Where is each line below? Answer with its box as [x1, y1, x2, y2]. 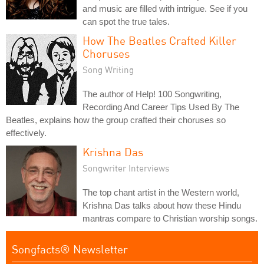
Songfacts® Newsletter [12, 242, 128, 256]
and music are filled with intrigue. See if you [82, 4, 247, 14]
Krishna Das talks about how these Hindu [82, 200, 241, 210]
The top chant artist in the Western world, [82, 187, 239, 197]
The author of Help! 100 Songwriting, [82, 89, 222, 99]
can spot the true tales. [82, 16, 170, 27]
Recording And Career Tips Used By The [82, 102, 239, 112]
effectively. [6, 128, 47, 138]
